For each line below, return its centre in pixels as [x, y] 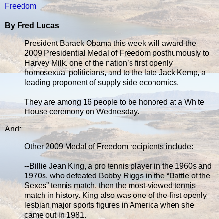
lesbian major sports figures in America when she [109, 205]
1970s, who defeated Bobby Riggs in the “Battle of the [117, 176]
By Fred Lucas [32, 25]
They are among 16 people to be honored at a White [114, 102]
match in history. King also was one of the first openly [116, 196]
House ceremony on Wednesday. [82, 111]
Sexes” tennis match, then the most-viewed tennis [110, 186]
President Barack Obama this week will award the [110, 43]
